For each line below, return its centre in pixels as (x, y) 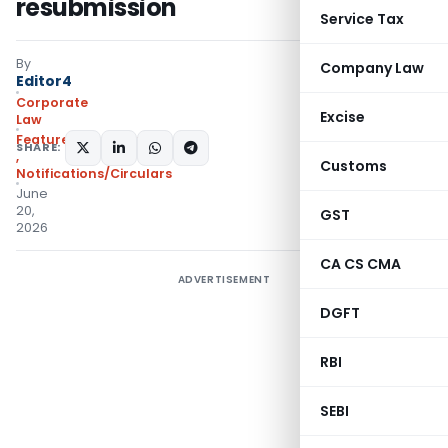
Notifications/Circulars (94, 173)
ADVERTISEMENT (224, 279)
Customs (353, 166)
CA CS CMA (360, 264)
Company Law (372, 68)
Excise (342, 117)
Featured (47, 139)
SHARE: (38, 147)
